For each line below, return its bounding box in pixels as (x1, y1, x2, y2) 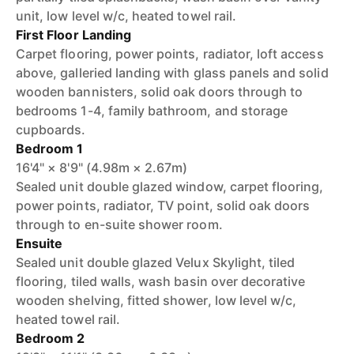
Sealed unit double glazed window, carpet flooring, (16, 179, 324, 194)
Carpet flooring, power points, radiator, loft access (16, 46, 324, 62)
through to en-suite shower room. (16, 217, 223, 232)
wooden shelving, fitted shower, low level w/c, (16, 292, 297, 308)
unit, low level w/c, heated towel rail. (16, 8, 236, 24)
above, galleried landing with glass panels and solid (16, 65, 329, 81)
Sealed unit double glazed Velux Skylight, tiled (16, 254, 296, 270)
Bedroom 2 (16, 330, 85, 346)
